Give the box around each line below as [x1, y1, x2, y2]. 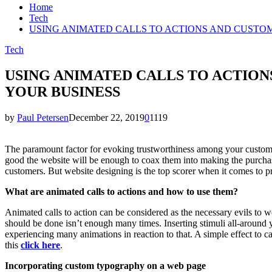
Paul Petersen [17, 112, 69, 123]
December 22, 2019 [69, 112, 144, 123]
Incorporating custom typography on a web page [5, 260, 206, 271]
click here [21, 239, 60, 250]
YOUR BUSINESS [5, 83, 120, 100]
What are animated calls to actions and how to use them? [5, 186, 238, 197]
